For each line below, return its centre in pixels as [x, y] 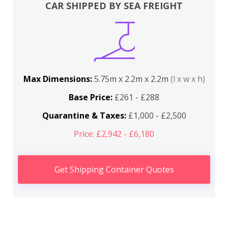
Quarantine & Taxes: [84, 116]
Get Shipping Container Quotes [114, 169]
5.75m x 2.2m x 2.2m [132, 79]
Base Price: [91, 97]
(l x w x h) [188, 79]
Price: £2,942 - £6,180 [114, 134]
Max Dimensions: [59, 79]
